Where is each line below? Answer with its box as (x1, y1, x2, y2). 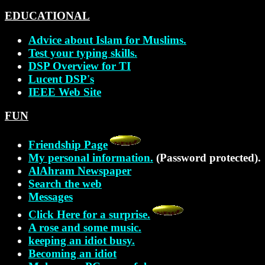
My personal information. (28, 151, 153, 164)
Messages (28, 190, 73, 203)
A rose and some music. (28, 221, 141, 234)
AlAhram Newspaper (28, 164, 131, 177)
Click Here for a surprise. (28, 208, 150, 221)
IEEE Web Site (28, 85, 101, 98)
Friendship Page (28, 138, 108, 151)
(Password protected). (153, 151, 261, 164)
